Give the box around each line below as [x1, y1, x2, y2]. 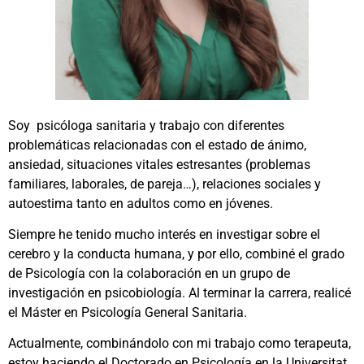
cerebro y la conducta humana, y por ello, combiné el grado [8, 246, 344, 262]
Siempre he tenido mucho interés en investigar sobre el [8, 227, 320, 243]
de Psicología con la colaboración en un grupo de [8, 266, 290, 282]
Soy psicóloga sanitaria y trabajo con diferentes [8, 117, 284, 133]
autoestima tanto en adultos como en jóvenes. [8, 195, 273, 211]
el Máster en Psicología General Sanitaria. [8, 305, 247, 321]
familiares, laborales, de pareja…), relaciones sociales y [8, 175, 321, 192]
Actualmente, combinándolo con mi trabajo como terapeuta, [8, 336, 351, 352]
